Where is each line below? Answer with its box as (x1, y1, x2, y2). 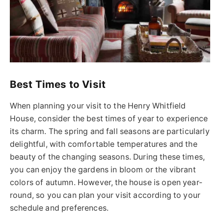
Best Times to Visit (10, 78, 106, 91)
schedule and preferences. (10, 203, 109, 213)
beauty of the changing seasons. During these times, (10, 152, 205, 162)
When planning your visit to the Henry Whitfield (10, 101, 186, 110)
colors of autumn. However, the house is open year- (10, 177, 202, 187)
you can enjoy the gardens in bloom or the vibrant (10, 165, 196, 174)
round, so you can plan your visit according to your (10, 190, 201, 200)
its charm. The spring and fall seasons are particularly (10, 126, 210, 136)
